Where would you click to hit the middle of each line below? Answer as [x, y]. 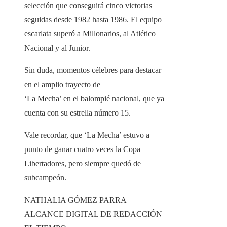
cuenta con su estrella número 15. [78, 112]
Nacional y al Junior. [57, 48]
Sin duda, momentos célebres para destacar [93, 70]
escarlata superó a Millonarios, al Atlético [90, 33]
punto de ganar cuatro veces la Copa [82, 149]
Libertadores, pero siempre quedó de [83, 163]
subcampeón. [45, 177]
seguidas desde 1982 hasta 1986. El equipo [93, 19]
